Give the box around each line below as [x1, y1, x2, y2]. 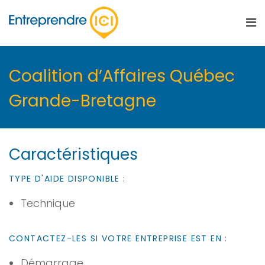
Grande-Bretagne [9, 89, 156, 112]
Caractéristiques [9, 144, 138, 165]
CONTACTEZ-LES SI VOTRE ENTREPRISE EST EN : [9, 232, 228, 244]
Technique [21, 196, 75, 211]
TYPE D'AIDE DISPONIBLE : [9, 173, 126, 185]
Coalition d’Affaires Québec [9, 64, 235, 88]
